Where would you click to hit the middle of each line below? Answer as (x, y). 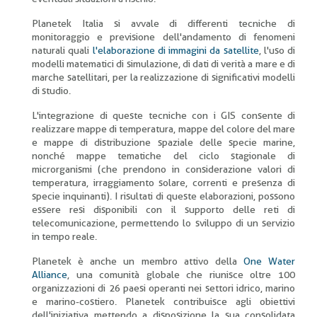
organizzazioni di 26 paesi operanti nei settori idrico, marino (163, 288)
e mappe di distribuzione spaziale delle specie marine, (163, 142)
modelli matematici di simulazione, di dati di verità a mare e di (163, 64)
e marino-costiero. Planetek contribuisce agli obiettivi (163, 301)
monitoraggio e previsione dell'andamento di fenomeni (163, 37)
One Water (269, 261)
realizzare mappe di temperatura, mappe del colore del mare (163, 129)
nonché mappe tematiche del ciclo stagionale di (163, 156)
